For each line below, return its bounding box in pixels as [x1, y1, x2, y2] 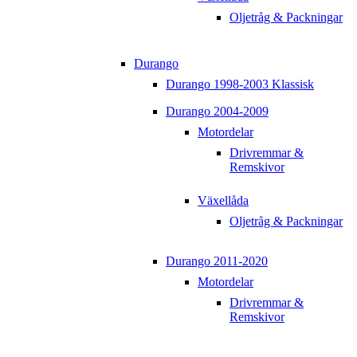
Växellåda [198, 194, 249, 208]
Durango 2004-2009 [166, 104, 269, 119]
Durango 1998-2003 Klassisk [166, 77, 314, 92]
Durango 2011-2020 [166, 254, 268, 269]
